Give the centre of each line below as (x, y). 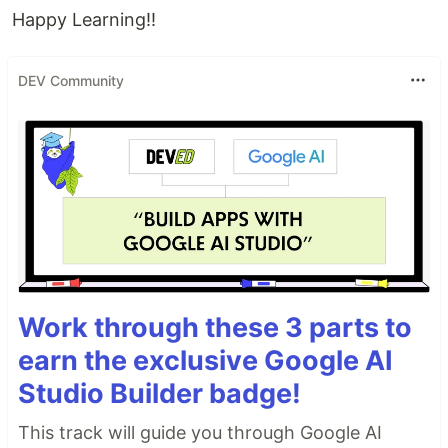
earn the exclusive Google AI (205, 360)
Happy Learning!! (84, 20)
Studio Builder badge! (159, 393)
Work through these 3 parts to (215, 327)
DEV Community (71, 80)
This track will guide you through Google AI (200, 432)
